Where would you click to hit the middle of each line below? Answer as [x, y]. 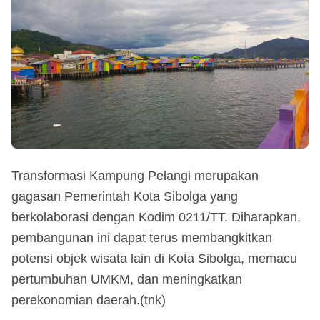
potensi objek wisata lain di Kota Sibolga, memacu [154, 258]
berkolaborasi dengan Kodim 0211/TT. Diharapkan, [156, 217]
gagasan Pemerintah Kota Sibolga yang [125, 196]
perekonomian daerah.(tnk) [89, 300]
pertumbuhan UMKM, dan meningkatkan [127, 279]
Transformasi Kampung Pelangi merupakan [135, 175]
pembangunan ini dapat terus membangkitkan [142, 237]
